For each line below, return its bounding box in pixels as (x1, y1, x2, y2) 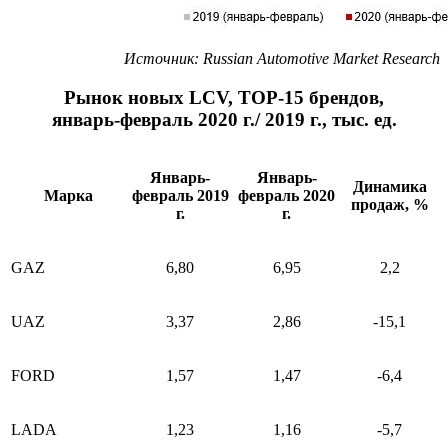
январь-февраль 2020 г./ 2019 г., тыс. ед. (51, 109, 397, 131)
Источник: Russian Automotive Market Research (124, 50, 440, 68)
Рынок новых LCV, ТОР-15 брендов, (64, 87, 384, 109)
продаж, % (350, 195, 429, 213)
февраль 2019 (131, 186, 229, 204)
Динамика (352, 177, 427, 195)
